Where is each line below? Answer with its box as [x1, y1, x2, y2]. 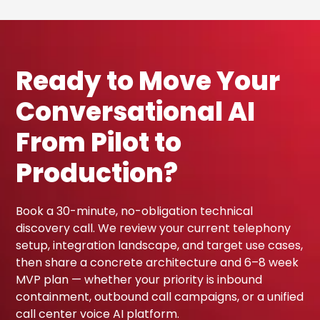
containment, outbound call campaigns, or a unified [16, 289, 304, 306]
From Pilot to [16, 124, 182, 161]
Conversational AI [16, 94, 256, 131]
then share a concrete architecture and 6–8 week [16, 254, 299, 271]
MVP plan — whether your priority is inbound [16, 271, 263, 289]
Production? [16, 155, 179, 192]
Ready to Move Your [16, 63, 281, 100]
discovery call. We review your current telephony [16, 220, 291, 237]
